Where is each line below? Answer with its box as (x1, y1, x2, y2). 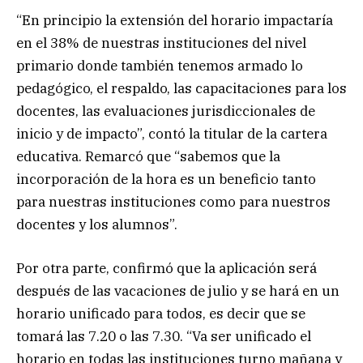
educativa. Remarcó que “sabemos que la (16, 147, 280, 165)
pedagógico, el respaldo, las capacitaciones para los (16, 79, 347, 97)
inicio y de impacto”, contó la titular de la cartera (16, 124, 327, 143)
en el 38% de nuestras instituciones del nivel (16, 33, 306, 52)
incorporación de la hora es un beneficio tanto (16, 169, 316, 188)
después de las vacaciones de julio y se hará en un (16, 282, 340, 301)
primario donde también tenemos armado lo (16, 56, 303, 75)
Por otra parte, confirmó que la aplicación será (16, 259, 317, 278)
